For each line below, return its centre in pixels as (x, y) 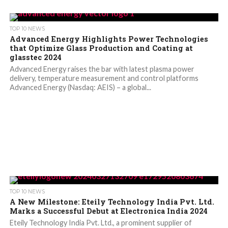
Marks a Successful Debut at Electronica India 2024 (108, 211)
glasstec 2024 (35, 58)
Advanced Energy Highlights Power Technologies (109, 39)
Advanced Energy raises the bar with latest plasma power (102, 69)
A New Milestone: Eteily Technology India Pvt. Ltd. (112, 202)
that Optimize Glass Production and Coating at (101, 48)
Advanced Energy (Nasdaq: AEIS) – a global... (80, 88)
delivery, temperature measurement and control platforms (104, 78)
